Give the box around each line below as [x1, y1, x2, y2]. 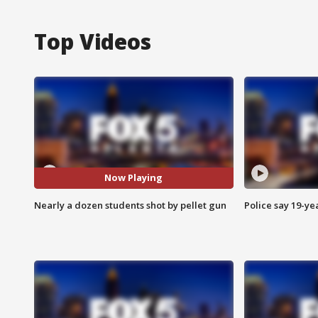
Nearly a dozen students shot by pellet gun [34, 198, 226, 212]
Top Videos [34, 26, 151, 56]
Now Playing [104, 171, 163, 185]
